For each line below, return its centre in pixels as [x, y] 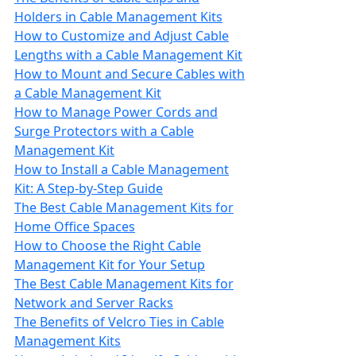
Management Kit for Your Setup [110, 265]
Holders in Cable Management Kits [118, 17]
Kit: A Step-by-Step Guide [89, 188]
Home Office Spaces [75, 226]
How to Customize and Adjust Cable [122, 36]
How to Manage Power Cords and [116, 112]
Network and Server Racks [94, 303]
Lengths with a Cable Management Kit [128, 55]
